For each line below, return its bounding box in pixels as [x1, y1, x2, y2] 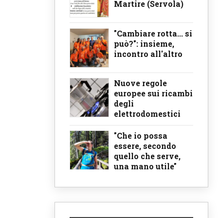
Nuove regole [114, 78, 167, 89]
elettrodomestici [114, 109, 181, 119]
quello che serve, [114, 151, 181, 162]
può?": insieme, [114, 38, 174, 49]
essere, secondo [114, 141, 176, 151]
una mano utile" [114, 161, 177, 172]
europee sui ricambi [114, 88, 193, 99]
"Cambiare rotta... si [114, 28, 192, 38]
